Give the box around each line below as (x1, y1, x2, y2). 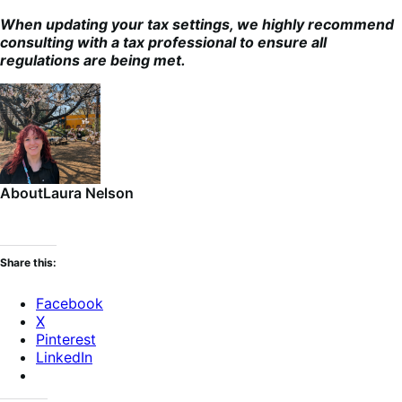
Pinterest (36, 329, 96, 348)
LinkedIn (36, 347, 92, 366)
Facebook (36, 293, 103, 312)
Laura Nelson (43, 183, 134, 202)
